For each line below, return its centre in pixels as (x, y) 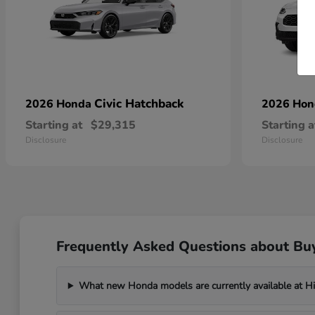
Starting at (54, 125)
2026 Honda (60, 104)
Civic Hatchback (139, 104)
